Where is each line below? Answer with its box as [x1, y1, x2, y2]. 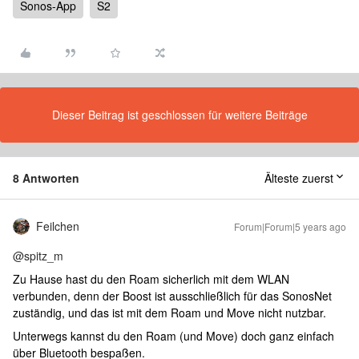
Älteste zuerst [264, 170, 333, 186]
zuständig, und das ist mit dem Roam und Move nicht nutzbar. [13, 305, 326, 321]
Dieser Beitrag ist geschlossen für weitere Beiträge [51, 107, 308, 123]
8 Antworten [13, 170, 79, 186]
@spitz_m [13, 248, 63, 264]
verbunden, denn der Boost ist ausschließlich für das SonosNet [13, 288, 332, 304]
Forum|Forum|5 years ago [234, 220, 346, 233]
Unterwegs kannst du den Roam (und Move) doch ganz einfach [13, 328, 334, 344]
